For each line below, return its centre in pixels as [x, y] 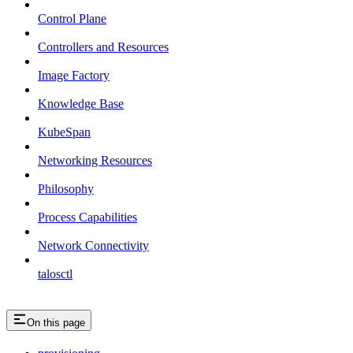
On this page [56, 323]
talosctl [55, 274]
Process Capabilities [87, 217]
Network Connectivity [93, 246]
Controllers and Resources [103, 47]
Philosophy [66, 189]
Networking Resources [95, 161]
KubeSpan [64, 132]
